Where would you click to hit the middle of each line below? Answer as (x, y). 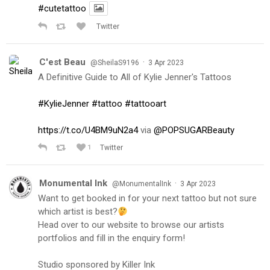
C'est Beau (62, 62)
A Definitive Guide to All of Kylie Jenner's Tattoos (135, 77)
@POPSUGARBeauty (194, 130)
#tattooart (146, 104)
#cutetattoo (62, 9)
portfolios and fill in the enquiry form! (111, 238)
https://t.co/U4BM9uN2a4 (88, 130)
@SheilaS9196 (115, 63)
